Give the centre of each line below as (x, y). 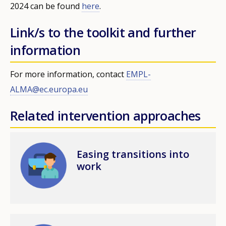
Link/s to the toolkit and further (103, 32)
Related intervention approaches (105, 115)
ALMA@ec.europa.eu (49, 89)
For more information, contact (68, 74)
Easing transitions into (133, 154)
